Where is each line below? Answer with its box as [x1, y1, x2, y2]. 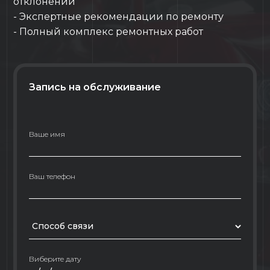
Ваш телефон [28, 172, 75, 181]
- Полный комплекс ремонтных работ [13, 26, 204, 37]
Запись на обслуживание [28, 81, 161, 93]
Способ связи [31, 221, 93, 231]
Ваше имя [28, 130, 65, 139]
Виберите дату [28, 254, 81, 263]
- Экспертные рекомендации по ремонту [13, 11, 224, 22]
